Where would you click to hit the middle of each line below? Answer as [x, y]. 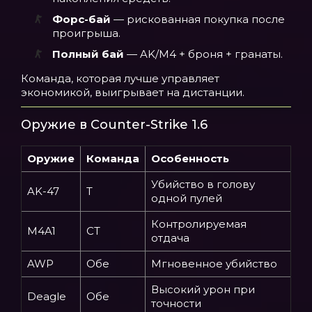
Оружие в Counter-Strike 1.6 [114, 125]
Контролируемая [199, 224]
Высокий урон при [203, 289]
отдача [170, 238]
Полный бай [88, 54]
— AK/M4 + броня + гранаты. [203, 54]
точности [176, 303]
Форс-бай [81, 19]
